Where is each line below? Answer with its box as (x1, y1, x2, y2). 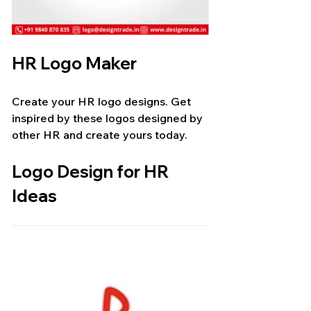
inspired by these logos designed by (12, 111, 205, 126)
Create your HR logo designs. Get (12, 94, 194, 109)
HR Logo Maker (12, 53, 137, 74)
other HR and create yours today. (12, 128, 187, 142)
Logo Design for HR (12, 161, 172, 183)
